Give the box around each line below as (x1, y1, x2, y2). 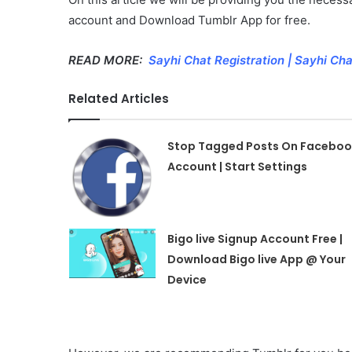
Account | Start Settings (167, 158, 307, 174)
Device (167, 271, 207, 288)
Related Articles (68, 90, 169, 107)
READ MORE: (68, 52, 148, 68)
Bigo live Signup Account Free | (167, 230, 343, 247)
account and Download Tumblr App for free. (68, 12, 310, 27)
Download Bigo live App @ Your (167, 251, 346, 267)
